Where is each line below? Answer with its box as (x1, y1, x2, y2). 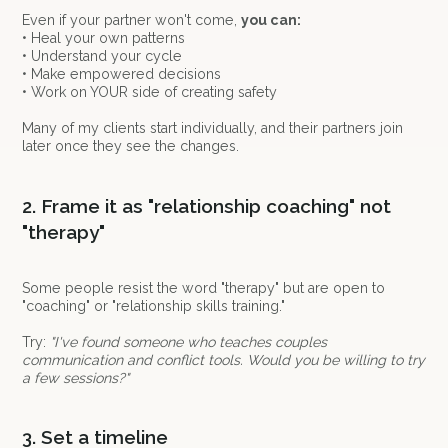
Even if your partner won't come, (22, 12, 242, 29)
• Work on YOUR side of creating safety (22, 84, 278, 101)
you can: (241, 12, 302, 29)
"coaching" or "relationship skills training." (22, 297, 286, 314)
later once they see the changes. (22, 138, 240, 155)
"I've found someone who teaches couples (50, 333, 328, 350)
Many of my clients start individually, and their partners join (22, 120, 404, 137)
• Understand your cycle (22, 48, 183, 65)
